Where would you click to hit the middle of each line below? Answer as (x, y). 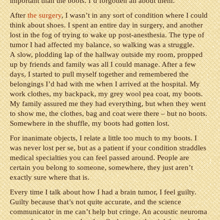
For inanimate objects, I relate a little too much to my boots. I (103, 138)
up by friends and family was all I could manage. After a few (103, 64)
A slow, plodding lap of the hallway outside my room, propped (106, 55)
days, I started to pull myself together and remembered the (99, 74)
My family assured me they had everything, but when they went (108, 104)
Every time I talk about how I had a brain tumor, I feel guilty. (103, 192)
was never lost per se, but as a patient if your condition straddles (108, 148)
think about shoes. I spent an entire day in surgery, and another (106, 25)
